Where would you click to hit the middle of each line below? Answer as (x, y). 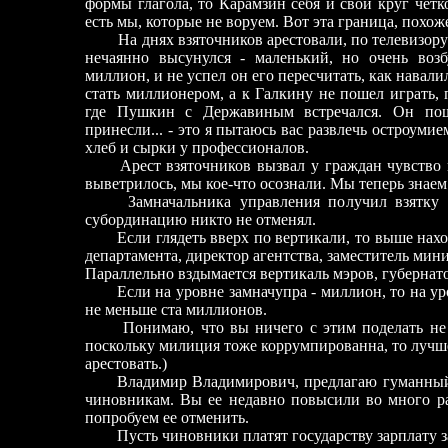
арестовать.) (126, 363)
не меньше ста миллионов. (176, 309)
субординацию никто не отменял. (200, 219)
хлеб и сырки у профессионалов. (197, 147)
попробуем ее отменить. (167, 417)
